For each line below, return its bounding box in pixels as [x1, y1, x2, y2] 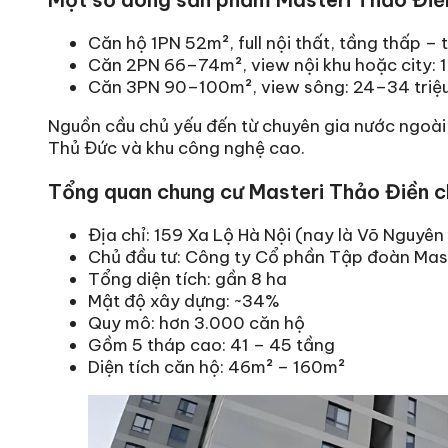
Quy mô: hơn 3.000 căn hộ [88, 312, 305, 335]
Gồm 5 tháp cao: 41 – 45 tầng [88, 334, 335, 357]
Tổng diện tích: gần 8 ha [88, 268, 287, 291]
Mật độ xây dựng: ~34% [88, 290, 280, 313]
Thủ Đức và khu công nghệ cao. [48, 137, 305, 160]
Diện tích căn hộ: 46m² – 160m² [88, 356, 345, 379]
